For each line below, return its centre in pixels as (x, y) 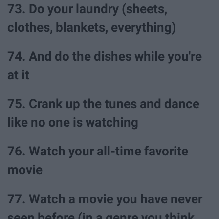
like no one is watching (73, 122)
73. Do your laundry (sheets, (87, 9)
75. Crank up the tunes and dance (103, 104)
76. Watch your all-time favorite (98, 151)
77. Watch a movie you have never (105, 199)
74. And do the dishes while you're (105, 56)
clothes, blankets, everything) (92, 27)
